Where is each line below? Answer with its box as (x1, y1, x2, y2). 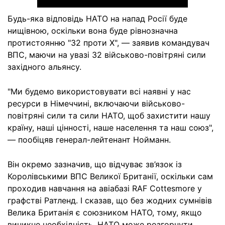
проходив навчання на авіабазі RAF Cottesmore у (8, 183, 202, 193)
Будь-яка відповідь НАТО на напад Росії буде (8, 13, 187, 24)
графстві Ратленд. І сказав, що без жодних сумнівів (8, 195, 212, 205)
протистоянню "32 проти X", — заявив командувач (8, 37, 209, 48)
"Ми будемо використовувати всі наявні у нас (8, 86, 191, 96)
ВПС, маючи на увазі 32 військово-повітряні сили (8, 49, 206, 60)
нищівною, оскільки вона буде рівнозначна (8, 25, 178, 36)
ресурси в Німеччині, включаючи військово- (8, 98, 185, 108)
